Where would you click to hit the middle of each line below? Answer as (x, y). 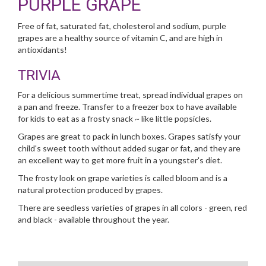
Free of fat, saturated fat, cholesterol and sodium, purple (122, 26)
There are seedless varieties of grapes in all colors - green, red (132, 208)
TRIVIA (39, 75)
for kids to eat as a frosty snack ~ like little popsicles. (115, 118)
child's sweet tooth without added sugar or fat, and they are (129, 148)
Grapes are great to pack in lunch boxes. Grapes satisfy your (129, 136)
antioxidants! (42, 50)
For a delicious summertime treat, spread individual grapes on (130, 95)
